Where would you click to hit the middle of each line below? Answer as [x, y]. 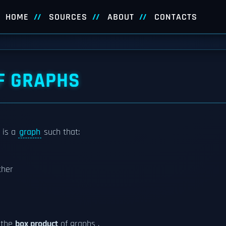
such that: [61, 132]
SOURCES [68, 17]
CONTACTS [176, 17]
